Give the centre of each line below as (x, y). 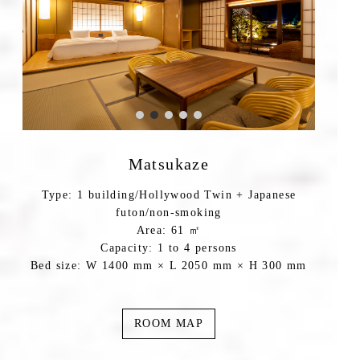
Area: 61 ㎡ (169, 231)
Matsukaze (169, 164)
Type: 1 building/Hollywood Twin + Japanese (169, 195)
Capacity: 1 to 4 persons (169, 248)
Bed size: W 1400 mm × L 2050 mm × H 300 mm (169, 266)
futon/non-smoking (169, 213)
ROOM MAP (169, 324)
